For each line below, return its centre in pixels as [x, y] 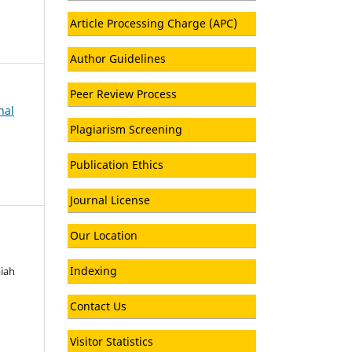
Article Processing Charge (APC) [154, 23]
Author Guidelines [118, 58]
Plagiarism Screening [126, 129]
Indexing [93, 270]
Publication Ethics [117, 164]
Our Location [104, 235]
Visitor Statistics [112, 341]
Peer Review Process [123, 93]
